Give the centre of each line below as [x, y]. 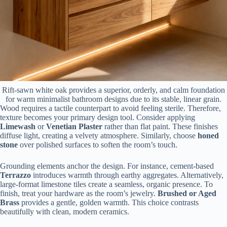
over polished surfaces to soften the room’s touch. [98, 145]
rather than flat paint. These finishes [160, 127]
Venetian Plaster [74, 127]
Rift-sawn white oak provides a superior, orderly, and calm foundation [113, 90]
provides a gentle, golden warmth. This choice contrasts [109, 203]
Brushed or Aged [187, 194]
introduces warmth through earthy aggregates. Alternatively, [127, 175]
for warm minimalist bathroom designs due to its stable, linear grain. [113, 99]
